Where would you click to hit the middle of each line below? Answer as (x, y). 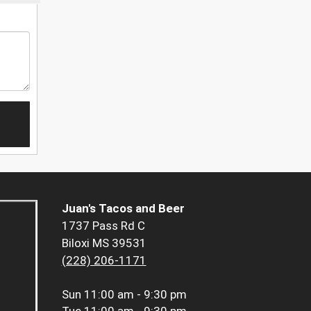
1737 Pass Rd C (103, 226)
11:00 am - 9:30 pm (135, 295)
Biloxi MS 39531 (104, 243)
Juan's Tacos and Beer (123, 209)
